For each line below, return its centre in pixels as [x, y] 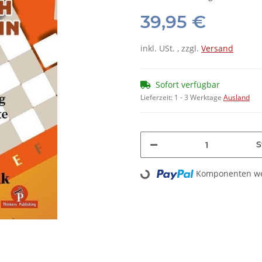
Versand [217, 49]
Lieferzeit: [157, 98]
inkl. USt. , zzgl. [171, 49]
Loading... [130, 169]
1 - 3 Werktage [199, 98]
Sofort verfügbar [188, 85]
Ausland [237, 98]
